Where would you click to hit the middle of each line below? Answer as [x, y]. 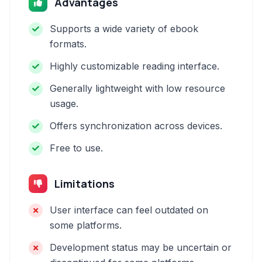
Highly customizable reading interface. [135, 66]
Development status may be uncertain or [141, 247]
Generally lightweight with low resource [137, 88]
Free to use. [76, 148]
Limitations [85, 184]
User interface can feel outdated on [129, 210]
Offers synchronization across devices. [136, 126]
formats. [68, 44]
